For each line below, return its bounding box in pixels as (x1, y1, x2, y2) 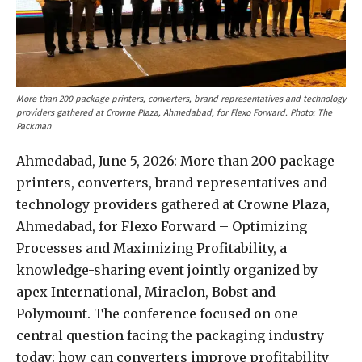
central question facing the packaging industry (16, 326, 324, 343)
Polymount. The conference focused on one (16, 305, 298, 322)
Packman (16, 120, 51, 132)
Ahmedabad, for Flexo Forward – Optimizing (16, 217, 307, 234)
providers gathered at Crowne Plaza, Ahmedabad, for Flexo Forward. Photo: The (16, 107, 332, 118)
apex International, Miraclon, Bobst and (16, 283, 276, 300)
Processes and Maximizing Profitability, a (16, 239, 287, 256)
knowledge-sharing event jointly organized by (16, 261, 318, 278)
